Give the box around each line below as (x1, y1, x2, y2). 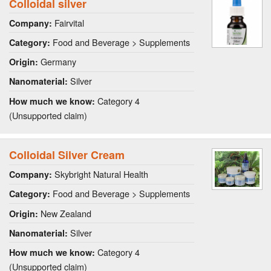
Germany (38, 55, 76, 68)
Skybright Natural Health (52, 168, 148, 181)
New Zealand (38, 206, 91, 220)
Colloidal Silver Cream (9, 147, 125, 163)
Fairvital (52, 16, 84, 29)
